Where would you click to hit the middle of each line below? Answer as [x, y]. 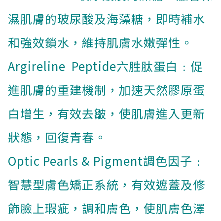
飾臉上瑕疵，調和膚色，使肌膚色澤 [107, 208]
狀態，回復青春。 [57, 137]
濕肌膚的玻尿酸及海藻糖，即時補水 [107, 19]
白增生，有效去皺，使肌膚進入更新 [107, 113]
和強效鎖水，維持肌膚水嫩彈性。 [100, 42]
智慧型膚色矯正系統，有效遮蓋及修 [107, 184]
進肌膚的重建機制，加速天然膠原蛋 [107, 90]
